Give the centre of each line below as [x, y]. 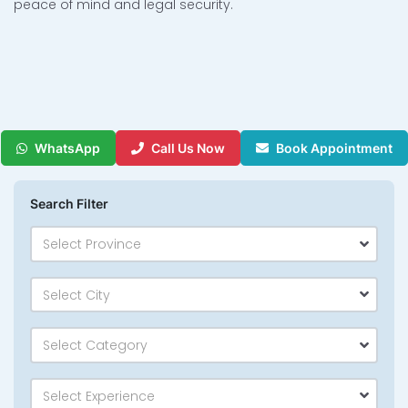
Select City [76, 295]
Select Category [95, 346]
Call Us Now [188, 148]
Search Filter [69, 204]
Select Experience [99, 396]
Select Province [92, 245]
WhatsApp [67, 148]
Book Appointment [334, 148]
